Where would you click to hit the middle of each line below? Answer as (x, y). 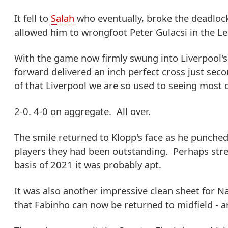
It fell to (33, 18)
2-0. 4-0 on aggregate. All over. (82, 111)
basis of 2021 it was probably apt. (88, 165)
